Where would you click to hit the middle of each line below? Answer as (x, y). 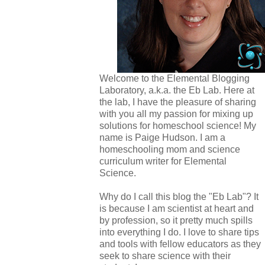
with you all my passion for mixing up (176, 114)
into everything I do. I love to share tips (179, 232)
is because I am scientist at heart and (177, 209)
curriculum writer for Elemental (163, 161)
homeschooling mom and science (170, 149)
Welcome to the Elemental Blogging (174, 78)
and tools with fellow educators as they (180, 244)
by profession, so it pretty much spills (176, 220)
